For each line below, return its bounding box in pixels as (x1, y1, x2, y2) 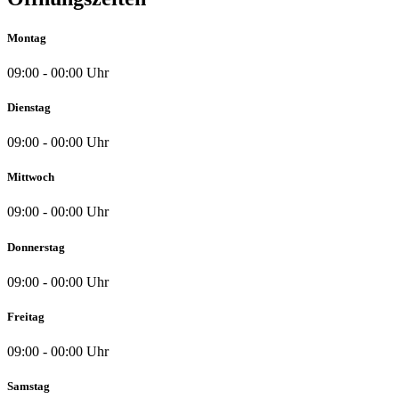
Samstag (7, 379, 50, 394)
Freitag (7, 309, 45, 323)
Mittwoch (7, 170, 54, 184)
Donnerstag (7, 240, 65, 254)
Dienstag (7, 100, 51, 114)
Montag (7, 30, 46, 45)
